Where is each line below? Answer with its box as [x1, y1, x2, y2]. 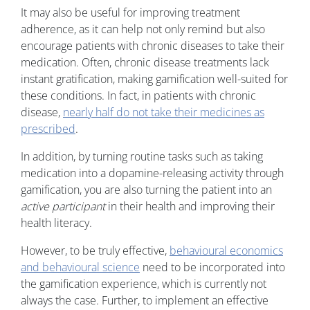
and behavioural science [21, 259, 140, 275]
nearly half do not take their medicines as [63, 104, 264, 120]
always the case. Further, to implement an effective [21, 293, 268, 309]
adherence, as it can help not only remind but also [21, 21, 265, 37]
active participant [21, 199, 105, 215]
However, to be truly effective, [21, 243, 170, 259]
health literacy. [21, 215, 92, 231]
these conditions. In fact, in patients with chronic [21, 88, 256, 104]
